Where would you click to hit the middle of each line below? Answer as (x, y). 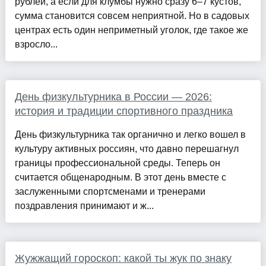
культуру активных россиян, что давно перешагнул (126, 148)
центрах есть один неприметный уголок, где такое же (131, 30)
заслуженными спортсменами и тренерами (110, 191)
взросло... (36, 44)
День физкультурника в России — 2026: (113, 96)
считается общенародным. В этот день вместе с (120, 177)
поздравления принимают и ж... (84, 205)
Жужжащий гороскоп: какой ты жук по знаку (123, 258)
